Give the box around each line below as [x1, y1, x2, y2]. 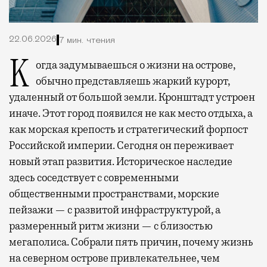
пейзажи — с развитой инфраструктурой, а [9, 203, 221, 217]
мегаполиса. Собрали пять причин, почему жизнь [9, 235, 253, 249]
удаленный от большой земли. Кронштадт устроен [9, 91, 255, 104]
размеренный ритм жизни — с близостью [9, 219, 213, 233]
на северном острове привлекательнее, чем [9, 252, 220, 265]
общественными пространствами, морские [9, 187, 219, 201]
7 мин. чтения [59, 36, 115, 45]
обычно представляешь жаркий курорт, [36, 74, 230, 88]
